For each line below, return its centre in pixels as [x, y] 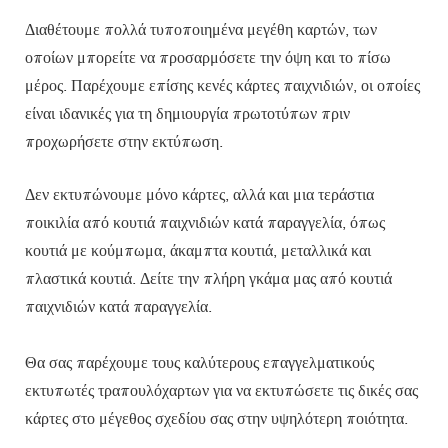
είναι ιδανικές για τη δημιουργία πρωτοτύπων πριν [187, 112]
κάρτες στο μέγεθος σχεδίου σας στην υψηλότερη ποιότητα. [216, 417]
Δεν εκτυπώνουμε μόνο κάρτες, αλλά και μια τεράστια [199, 193]
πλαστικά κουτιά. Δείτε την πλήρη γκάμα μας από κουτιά [208, 277]
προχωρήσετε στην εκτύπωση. [124, 140]
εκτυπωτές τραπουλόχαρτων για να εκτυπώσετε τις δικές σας [221, 389]
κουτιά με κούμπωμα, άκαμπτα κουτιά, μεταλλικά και [198, 249]
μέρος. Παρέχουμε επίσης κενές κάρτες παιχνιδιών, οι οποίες [222, 84]
